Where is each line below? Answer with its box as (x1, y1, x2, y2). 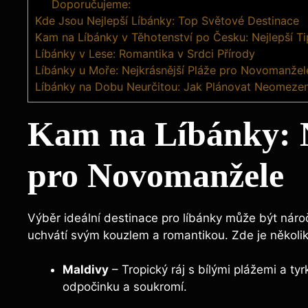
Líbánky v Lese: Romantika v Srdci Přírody (35, 46, 255, 60)
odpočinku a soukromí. (63, 280, 187, 294)
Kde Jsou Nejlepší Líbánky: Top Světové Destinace (35, 13, 299, 27)
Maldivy (63, 263, 109, 277)
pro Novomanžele (27, 155, 284, 195)
